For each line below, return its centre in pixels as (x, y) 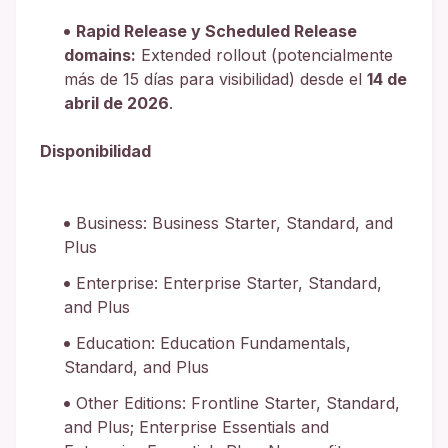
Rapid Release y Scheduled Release (216, 30)
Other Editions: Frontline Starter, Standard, (238, 402)
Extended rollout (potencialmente (264, 54)
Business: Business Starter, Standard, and (234, 222)
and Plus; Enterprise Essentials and (196, 426)
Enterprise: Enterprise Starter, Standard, (229, 282)
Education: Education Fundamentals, (213, 342)
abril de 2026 (116, 102)
